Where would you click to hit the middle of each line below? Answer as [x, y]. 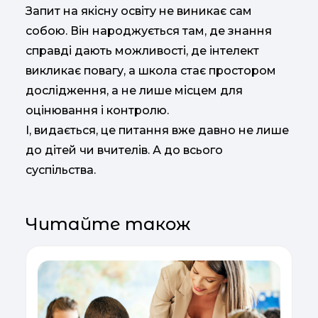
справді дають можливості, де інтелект [142, 51]
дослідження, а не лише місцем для [134, 91]
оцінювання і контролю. [97, 111]
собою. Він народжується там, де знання [149, 31]
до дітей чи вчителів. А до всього [124, 150]
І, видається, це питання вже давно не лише [157, 131]
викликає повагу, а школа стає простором [151, 71]
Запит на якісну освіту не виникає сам [139, 11]
